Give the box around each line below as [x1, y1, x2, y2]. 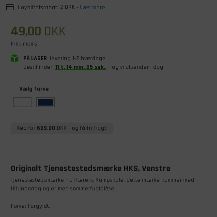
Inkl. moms [10, 40, 37, 47]
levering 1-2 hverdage [48, 54, 106, 62]
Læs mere [79, 3, 105, 11]
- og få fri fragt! [66, 124, 108, 132]
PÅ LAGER [23, 54, 48, 62]
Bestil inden [23, 63, 55, 71]
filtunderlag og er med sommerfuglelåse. [10, 185, 116, 192]
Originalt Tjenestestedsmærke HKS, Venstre [10, 162, 170, 174]
